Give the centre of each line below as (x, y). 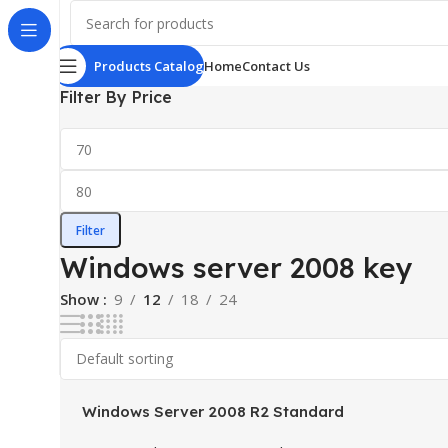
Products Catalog (149, 65)
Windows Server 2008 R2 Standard (213, 411)
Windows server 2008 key (236, 267)
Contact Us (276, 65)
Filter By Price (116, 97)
